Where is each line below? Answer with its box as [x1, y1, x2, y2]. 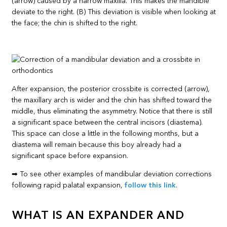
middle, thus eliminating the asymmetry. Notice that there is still [12, 107, 213, 115]
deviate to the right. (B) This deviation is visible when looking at [12, 8, 216, 16]
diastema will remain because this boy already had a [12, 141, 182, 148]
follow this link [125, 181, 176, 189]
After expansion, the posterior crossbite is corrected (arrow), [12, 85, 210, 93]
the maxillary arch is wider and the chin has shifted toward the [12, 96, 212, 104]
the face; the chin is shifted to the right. [12, 19, 138, 27]
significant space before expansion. [12, 152, 129, 160]
